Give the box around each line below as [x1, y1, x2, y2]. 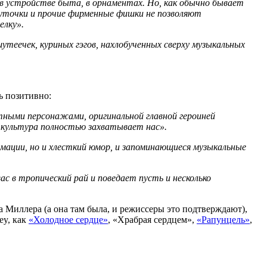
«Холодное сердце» [29, 215, 108, 225]
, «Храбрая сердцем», [108, 215, 197, 225]
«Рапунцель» [197, 215, 250, 225]
